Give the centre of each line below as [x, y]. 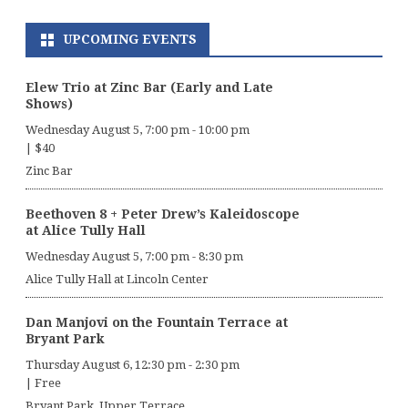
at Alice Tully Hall [86, 231]
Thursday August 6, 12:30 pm [106, 365]
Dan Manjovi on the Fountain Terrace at [157, 323]
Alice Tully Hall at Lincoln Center [117, 280]
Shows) [49, 104]
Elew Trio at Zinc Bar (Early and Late [149, 88]
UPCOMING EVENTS [130, 40]
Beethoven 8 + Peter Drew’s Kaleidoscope [163, 214]
